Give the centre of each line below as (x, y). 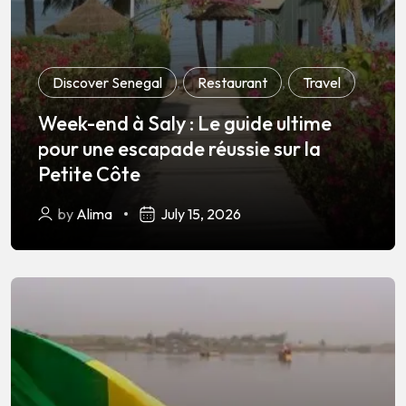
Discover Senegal (107, 83)
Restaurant (232, 83)
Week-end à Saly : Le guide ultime (185, 124)
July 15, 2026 (201, 214)
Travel (322, 83)
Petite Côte (89, 174)
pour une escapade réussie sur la (179, 149)
